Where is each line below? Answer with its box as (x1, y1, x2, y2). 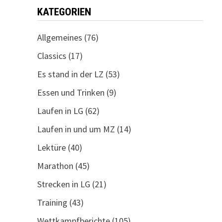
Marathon (37, 160, 73, 171)
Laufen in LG (37, 105, 83, 116)
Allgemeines (37, 32, 82, 43)
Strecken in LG (37, 178, 90, 190)
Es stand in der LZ (37, 68, 104, 80)
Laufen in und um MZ (37, 123, 115, 135)
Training (37, 197, 67, 208)
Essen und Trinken (37, 87, 105, 98)
